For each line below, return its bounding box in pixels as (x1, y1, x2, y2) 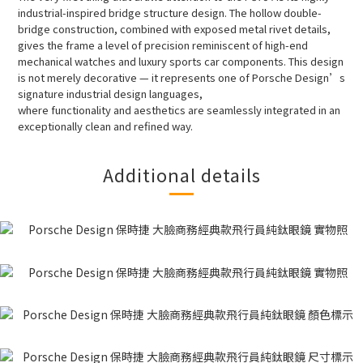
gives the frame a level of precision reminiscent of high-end (18, 37, 308, 53)
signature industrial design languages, (18, 86, 205, 102)
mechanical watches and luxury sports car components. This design (18, 53, 344, 70)
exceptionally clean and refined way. (18, 118, 193, 135)
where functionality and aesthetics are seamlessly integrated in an (18, 102, 340, 118)
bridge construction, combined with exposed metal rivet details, (18, 21, 333, 37)
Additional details (102, 161, 261, 188)
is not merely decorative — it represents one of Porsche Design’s (18, 70, 345, 86)
